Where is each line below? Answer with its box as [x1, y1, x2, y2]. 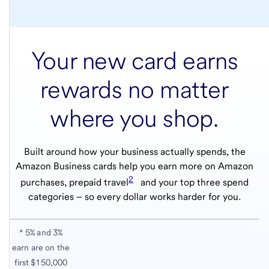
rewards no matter [40, 75, 229, 104]
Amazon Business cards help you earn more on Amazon [16, 160, 253, 172]
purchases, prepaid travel [20, 177, 128, 189]
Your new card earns [31, 46, 238, 76]
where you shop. [50, 104, 219, 133]
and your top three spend [138, 177, 249, 189]
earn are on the [11, 243, 70, 253]
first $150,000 [14, 258, 68, 268]
